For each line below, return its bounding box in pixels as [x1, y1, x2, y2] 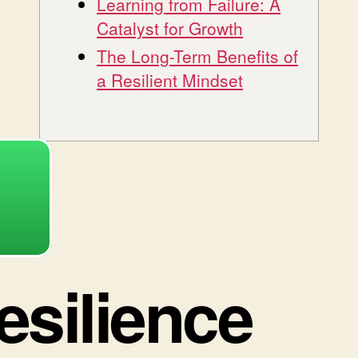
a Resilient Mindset [97, 67, 243, 92]
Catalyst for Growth [97, 15, 243, 40]
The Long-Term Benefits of [97, 43, 298, 68]
